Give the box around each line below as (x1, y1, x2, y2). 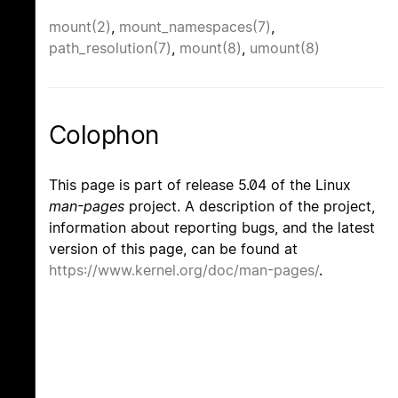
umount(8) (250, 38, 320, 57)
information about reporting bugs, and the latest (49, 218, 375, 236)
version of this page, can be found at (49, 239, 298, 258)
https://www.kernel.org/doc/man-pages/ (49, 260, 319, 279)
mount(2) (49, 17, 111, 36)
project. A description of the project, (124, 196, 375, 215)
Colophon (49, 119, 159, 150)
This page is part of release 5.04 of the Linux (49, 175, 351, 194)
